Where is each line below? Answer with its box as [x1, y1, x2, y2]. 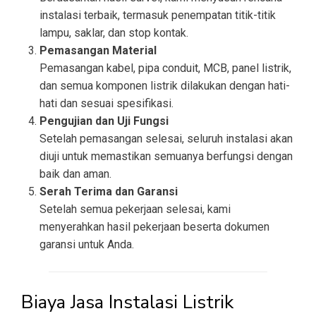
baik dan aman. [39, 167, 111, 181]
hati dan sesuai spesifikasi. [39, 97, 174, 111]
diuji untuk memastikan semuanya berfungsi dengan [39, 150, 293, 164]
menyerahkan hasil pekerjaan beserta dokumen [39, 220, 269, 234]
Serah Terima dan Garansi [39, 185, 178, 199]
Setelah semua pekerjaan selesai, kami [39, 202, 231, 217]
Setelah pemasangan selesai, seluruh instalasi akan [39, 132, 293, 146]
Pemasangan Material [39, 44, 157, 58]
